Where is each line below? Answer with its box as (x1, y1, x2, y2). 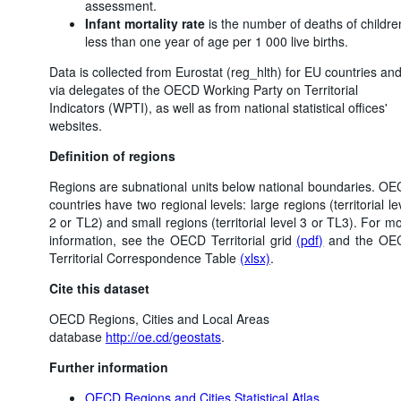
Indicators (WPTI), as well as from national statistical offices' (48, 98, 388, 116)
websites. (48, 115, 102, 134)
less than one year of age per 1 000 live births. (84, 31, 348, 50)
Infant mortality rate (84, 13, 205, 32)
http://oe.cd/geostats (105, 327, 221, 346)
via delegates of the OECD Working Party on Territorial (48, 80, 358, 98)
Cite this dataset (48, 278, 149, 297)
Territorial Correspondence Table (48, 248, 240, 267)
